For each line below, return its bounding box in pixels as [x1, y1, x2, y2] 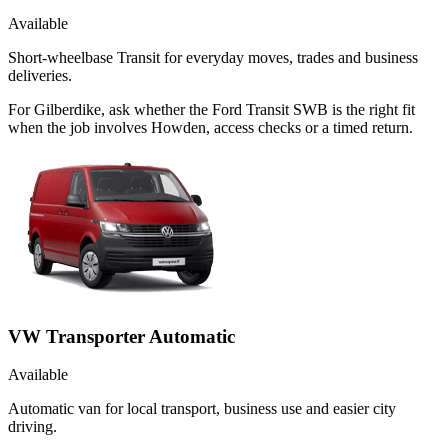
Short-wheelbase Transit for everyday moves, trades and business [8, 48, 418, 66]
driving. [8, 418, 57, 436]
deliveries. [8, 66, 72, 84]
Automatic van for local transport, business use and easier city [8, 400, 396, 418]
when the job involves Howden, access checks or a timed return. [8, 118, 413, 136]
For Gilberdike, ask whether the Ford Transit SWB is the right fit [8, 100, 415, 118]
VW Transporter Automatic [8, 325, 235, 347]
